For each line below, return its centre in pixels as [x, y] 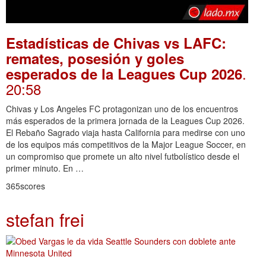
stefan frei [45, 219]
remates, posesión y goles [95, 58]
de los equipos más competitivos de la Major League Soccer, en [126, 144]
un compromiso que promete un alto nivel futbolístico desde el [123, 156]
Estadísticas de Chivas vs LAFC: [116, 42]
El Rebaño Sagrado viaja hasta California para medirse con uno [126, 132]
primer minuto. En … [45, 168]
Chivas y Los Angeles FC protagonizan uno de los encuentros [122, 108]
